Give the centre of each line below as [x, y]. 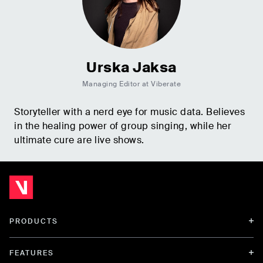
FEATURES [32, 253]
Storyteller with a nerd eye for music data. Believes [129, 112]
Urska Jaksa [131, 68]
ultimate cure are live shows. [79, 140]
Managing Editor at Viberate [131, 84]
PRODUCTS [34, 222]
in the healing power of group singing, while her [123, 126]
